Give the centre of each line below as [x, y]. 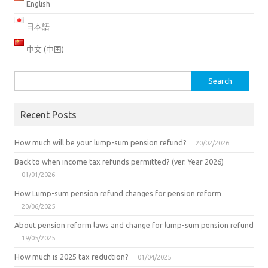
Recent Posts [48, 115]
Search [26, 77]
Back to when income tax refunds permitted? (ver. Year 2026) [119, 161]
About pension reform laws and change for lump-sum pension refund [134, 225]
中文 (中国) [45, 49]
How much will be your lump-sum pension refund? [100, 142]
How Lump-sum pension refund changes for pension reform [118, 193]
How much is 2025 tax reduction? [71, 256]
